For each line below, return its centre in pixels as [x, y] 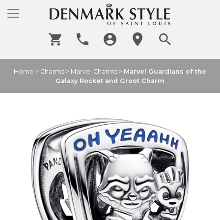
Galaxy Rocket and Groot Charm [110, 81]
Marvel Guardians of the [165, 72]
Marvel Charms [94, 72]
